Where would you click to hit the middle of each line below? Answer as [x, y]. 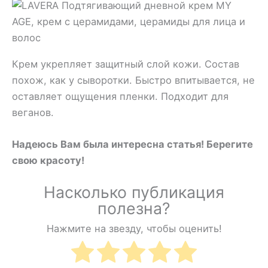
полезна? [134, 208]
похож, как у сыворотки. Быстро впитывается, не [133, 80]
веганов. [33, 112]
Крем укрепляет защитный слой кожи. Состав [126, 64]
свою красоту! [48, 161]
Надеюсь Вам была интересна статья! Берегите [133, 144]
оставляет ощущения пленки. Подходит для [120, 96]
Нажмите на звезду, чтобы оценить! [134, 228]
